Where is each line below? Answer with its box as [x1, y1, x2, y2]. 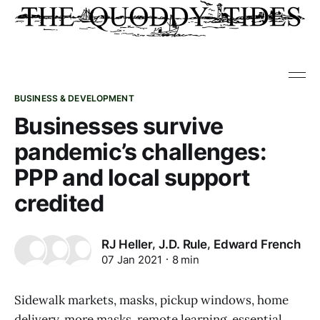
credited [14, 189, 104, 217]
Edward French [213, 237, 301, 252]
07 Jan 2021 [101, 252, 162, 266]
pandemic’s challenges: [14, 138, 266, 166]
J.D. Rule [159, 237, 207, 252]
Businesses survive [14, 112, 224, 140]
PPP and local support [14, 164, 250, 191]
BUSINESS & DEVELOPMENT [14, 93, 134, 104]
